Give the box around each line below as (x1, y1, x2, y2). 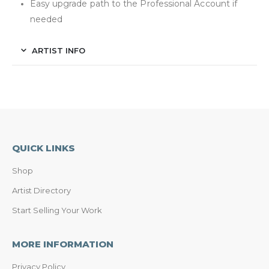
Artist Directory (12, 186, 71, 196)
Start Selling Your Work (12, 205, 102, 216)
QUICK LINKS (12, 142, 75, 154)
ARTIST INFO (32, 45, 85, 55)
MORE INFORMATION (12, 238, 113, 250)
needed (29, 13, 63, 25)
